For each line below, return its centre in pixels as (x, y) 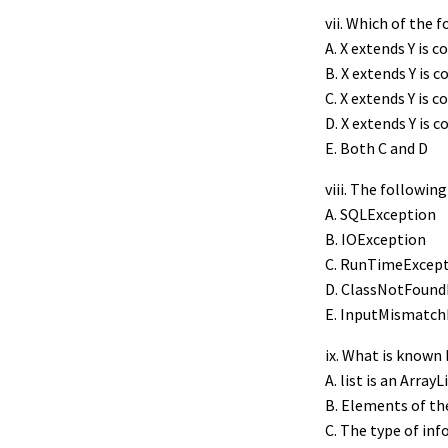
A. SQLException (380, 213)
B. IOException (375, 238)
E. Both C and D (376, 147)
